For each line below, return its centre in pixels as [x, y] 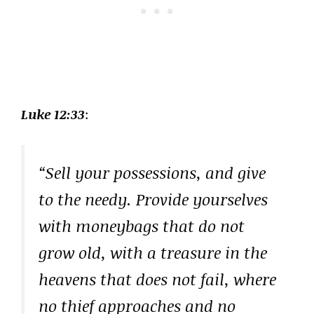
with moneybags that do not [142, 226]
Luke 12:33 [53, 114]
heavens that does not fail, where [157, 279]
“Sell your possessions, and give [152, 173]
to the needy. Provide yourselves [153, 199]
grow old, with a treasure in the [153, 253]
